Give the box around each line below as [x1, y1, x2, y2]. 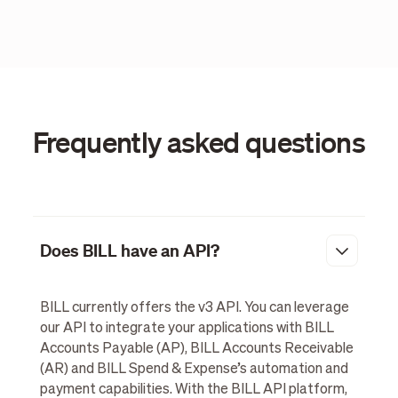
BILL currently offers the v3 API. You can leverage [39, 300, 349, 315]
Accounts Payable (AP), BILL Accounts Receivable [39, 341, 354, 356]
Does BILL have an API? [39, 240, 219, 262]
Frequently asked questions [32, 123, 366, 160]
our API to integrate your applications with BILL [39, 321, 334, 336]
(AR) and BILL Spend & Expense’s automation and [39, 362, 348, 377]
